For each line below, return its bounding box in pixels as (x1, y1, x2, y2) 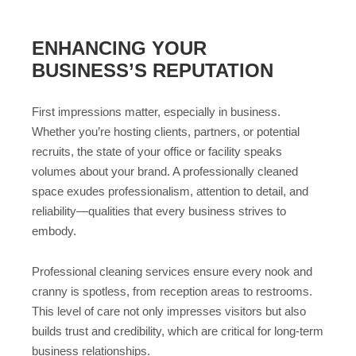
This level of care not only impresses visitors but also (32, 304, 306, 318)
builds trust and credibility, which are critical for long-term (32, 323, 323, 338)
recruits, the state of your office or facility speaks (32, 145, 282, 159)
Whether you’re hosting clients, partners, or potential (32, 125, 300, 139)
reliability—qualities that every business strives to (32, 204, 286, 219)
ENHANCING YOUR (32, 37, 207, 60)
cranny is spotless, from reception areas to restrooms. (32, 284, 312, 298)
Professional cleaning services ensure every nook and (32, 264, 312, 278)
